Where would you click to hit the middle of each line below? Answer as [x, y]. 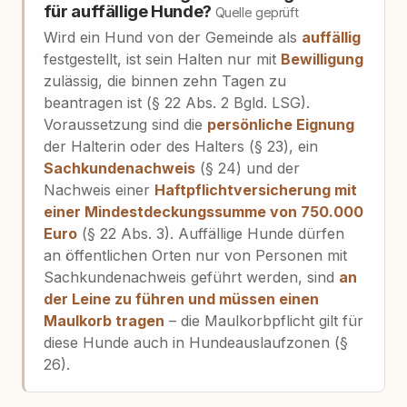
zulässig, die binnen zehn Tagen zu [164, 80]
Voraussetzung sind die [125, 124]
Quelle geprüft [257, 12]
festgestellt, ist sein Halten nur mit [162, 59]
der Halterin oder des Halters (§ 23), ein [180, 146]
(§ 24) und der [247, 168]
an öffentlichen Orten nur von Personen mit [195, 255]
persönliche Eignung [280, 124]
